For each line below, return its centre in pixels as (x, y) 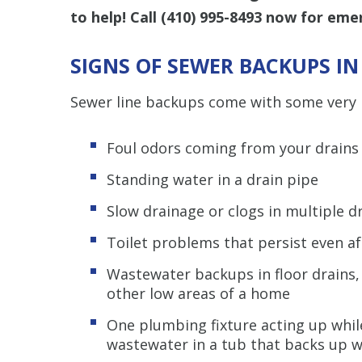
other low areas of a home (198, 293)
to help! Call (116, 17)
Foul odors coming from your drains (233, 147)
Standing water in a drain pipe (213, 179)
